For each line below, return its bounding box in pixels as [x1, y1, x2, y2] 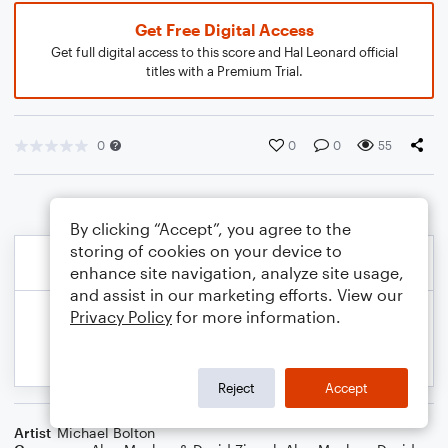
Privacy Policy [70, 307, 172, 326]
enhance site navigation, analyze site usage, [70, 263, 404, 282]
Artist [14, 424, 51, 441]
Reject [218, 379, 255, 396]
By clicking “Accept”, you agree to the [70, 219, 351, 238]
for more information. [172, 307, 341, 326]
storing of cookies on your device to [70, 241, 342, 260]
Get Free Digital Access [134, 20, 314, 39]
